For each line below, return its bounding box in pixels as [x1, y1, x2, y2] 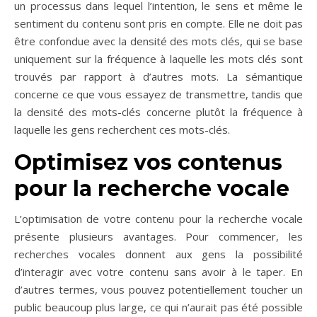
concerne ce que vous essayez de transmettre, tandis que [14, 87, 303, 102]
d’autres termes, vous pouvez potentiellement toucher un [14, 282, 303, 297]
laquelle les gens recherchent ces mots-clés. [14, 122, 230, 137]
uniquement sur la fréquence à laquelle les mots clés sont [14, 52, 303, 67]
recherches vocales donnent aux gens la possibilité [14, 247, 303, 262]
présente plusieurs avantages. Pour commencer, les [14, 229, 303, 244]
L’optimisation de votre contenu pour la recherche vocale [14, 212, 303, 226]
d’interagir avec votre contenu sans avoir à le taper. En [14, 265, 303, 279]
